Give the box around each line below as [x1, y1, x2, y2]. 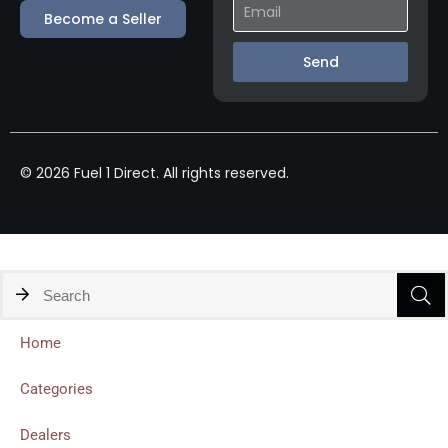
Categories [20, 380, 93, 399]
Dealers [20, 426, 71, 445]
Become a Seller [44, 9, 162, 30]
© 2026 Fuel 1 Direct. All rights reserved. [20, 163, 289, 184]
